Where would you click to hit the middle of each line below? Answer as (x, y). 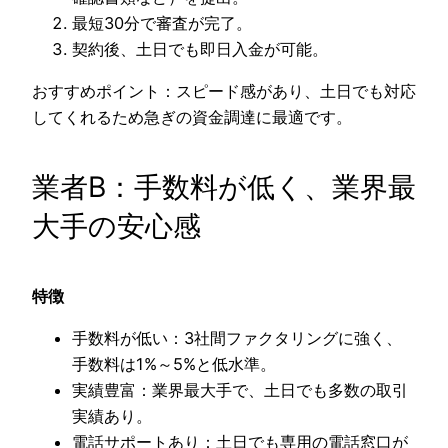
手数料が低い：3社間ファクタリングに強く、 (237, 338)
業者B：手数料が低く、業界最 (224, 186)
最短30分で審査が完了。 (162, 22)
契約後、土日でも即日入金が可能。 (200, 48)
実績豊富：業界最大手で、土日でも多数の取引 (240, 390)
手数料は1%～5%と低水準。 (174, 364)
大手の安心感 (116, 225)
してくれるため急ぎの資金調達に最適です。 (192, 116)
